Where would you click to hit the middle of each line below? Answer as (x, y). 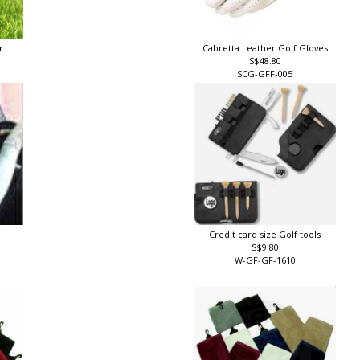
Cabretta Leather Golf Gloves (267, 49)
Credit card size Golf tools (267, 236)
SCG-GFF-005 (267, 75)
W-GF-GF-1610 (267, 262)
